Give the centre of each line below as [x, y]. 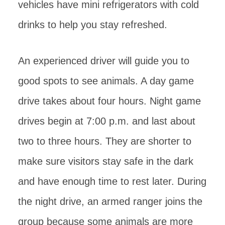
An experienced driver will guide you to [104, 61]
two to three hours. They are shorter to [105, 141]
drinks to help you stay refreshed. [93, 24]
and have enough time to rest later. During [112, 181]
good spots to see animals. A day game [106, 81]
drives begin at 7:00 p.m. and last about [107, 121]
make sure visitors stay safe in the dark [106, 161]
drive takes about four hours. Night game [109, 101]
